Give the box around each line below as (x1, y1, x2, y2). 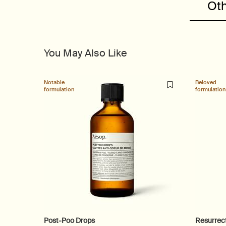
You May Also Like (44, 46, 127, 60)
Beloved (195, 79, 216, 86)
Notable (44, 79, 65, 86)
